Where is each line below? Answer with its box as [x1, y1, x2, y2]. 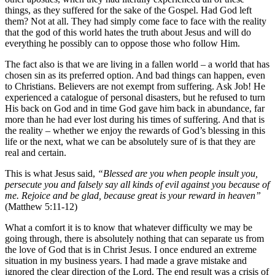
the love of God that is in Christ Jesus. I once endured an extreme [5, 244, 257, 255]
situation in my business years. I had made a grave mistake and [5, 255, 247, 266]
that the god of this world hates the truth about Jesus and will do [5, 27, 251, 38]
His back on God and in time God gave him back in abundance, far [5, 103, 265, 114]
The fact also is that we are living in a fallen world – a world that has [5, 59, 269, 70]
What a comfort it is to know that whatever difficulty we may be [5, 222, 252, 233]
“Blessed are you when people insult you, [98, 168, 258, 179]
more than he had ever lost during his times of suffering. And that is [5, 114, 265, 125]
